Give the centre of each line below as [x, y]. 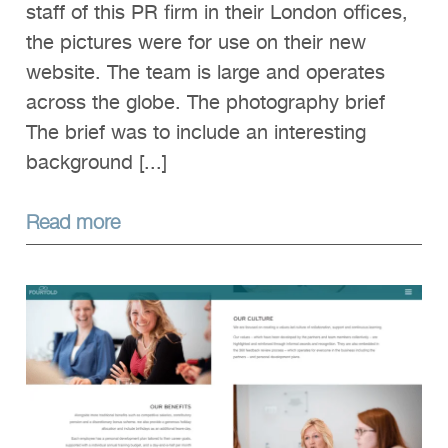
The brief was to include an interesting [196, 133]
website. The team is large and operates [205, 73]
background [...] [96, 163]
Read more [73, 221]
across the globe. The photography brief [205, 103]
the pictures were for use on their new [196, 43]
